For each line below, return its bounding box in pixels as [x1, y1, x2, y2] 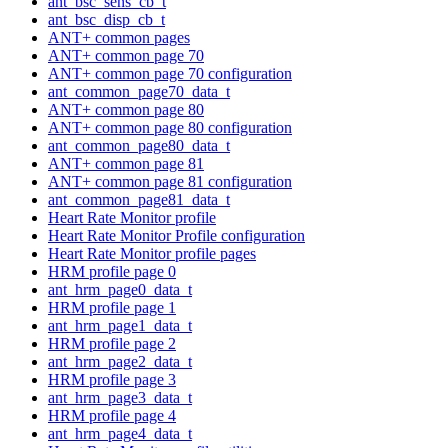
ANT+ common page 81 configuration [48, 172, 292, 190]
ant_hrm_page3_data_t [48, 388, 192, 406]
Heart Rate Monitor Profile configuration [48, 226, 305, 244]
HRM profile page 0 [48, 262, 176, 280]
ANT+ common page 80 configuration [48, 118, 292, 136]
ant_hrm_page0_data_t [48, 280, 192, 298]
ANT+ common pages [48, 28, 190, 46]
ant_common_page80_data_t [48, 136, 230, 154]
